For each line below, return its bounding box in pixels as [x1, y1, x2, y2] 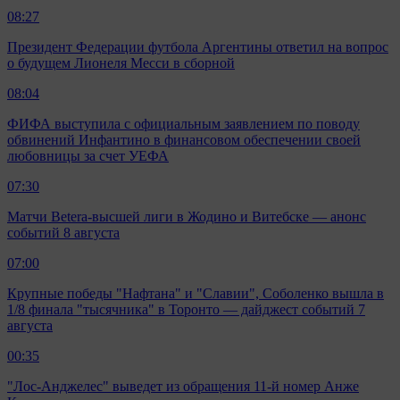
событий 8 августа [7, 225, 120, 241]
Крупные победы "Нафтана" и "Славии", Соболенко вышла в [7, 286, 384, 302]
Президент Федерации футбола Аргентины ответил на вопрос [7, 39, 388, 55]
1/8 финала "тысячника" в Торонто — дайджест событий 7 [7, 302, 365, 318]
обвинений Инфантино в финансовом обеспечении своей [7, 132, 361, 148]
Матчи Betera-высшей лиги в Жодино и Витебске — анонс [7, 209, 366, 225]
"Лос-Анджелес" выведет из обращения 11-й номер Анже [7, 379, 359, 395]
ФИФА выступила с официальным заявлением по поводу [7, 116, 360, 132]
